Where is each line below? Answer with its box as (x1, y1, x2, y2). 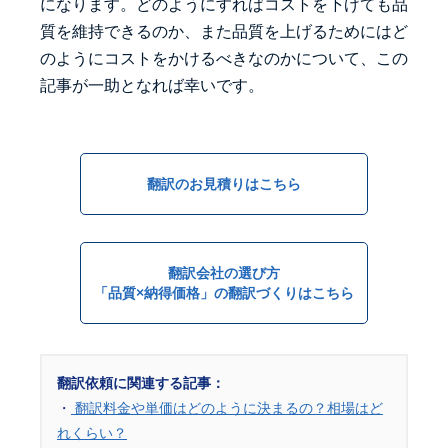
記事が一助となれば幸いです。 (40, 76, 264, 94)
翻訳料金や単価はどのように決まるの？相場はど (71, 399, 383, 416)
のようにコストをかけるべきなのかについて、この (40, 49, 408, 67)
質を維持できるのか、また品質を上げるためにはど (40, 22, 408, 40)
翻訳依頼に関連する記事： (57, 374, 225, 391)
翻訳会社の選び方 (168, 264, 280, 281)
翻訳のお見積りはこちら (147, 175, 301, 192)
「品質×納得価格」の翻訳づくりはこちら (94, 284, 354, 301)
